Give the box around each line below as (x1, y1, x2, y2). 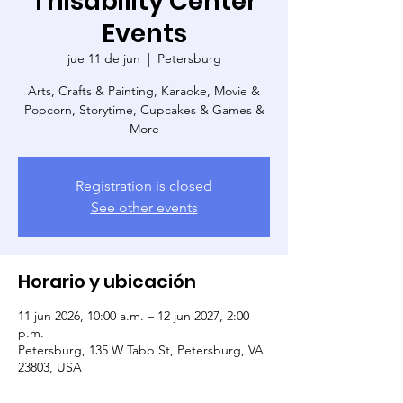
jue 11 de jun (67, 49, 140, 67)
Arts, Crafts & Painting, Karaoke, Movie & (28, 82, 260, 99)
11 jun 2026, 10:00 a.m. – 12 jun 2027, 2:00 (18, 307, 249, 324)
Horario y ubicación (18, 268, 196, 294)
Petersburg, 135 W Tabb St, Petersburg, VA (18, 341, 264, 358)
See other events (90, 198, 198, 216)
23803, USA (18, 358, 82, 375)
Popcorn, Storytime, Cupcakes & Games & (23, 101, 264, 118)
